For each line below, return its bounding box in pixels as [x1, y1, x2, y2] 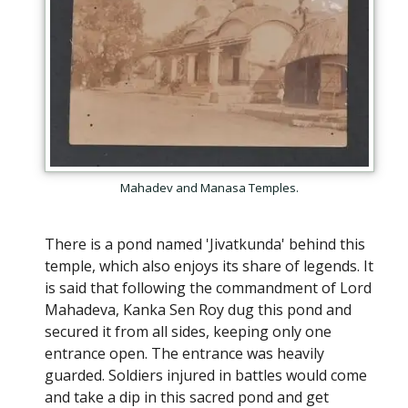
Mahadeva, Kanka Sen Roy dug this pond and [45, 300, 352, 321]
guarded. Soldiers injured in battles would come [45, 365, 367, 386]
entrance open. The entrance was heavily [45, 343, 324, 364]
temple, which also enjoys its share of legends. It [45, 256, 373, 277]
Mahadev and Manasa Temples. [120, 179, 299, 197]
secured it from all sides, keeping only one [45, 321, 331, 342]
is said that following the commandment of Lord [45, 278, 372, 299]
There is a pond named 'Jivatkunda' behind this [45, 234, 365, 255]
